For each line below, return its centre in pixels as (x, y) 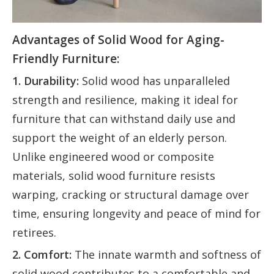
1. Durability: (46, 81)
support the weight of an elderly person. (120, 138)
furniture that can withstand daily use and (124, 119)
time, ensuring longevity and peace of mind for (136, 214)
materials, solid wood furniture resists (114, 176)
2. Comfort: (42, 255)
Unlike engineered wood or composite (113, 157)
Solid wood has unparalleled (154, 81)
